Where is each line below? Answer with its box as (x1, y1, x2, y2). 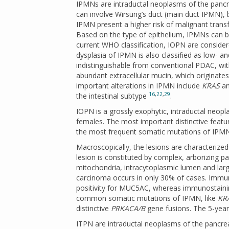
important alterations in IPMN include (76, 81, 202, 90)
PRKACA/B (111, 203, 145, 213)
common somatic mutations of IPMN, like (76, 193, 218, 203)
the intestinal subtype (76, 91, 149, 101)
